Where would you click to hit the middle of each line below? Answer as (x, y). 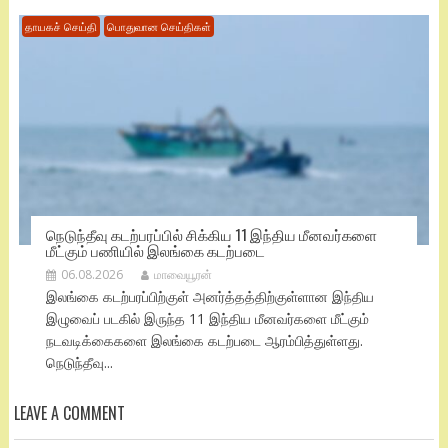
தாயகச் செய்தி (60, 27)
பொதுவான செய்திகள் (158, 27)
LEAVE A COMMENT (69, 412)
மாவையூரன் (182, 274)
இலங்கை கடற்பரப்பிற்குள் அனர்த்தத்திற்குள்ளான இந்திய (209, 296)
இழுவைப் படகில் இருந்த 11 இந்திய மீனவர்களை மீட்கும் (207, 318)
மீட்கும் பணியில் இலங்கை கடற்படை (155, 249)
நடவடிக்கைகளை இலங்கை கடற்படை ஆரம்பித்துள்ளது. (204, 340)
